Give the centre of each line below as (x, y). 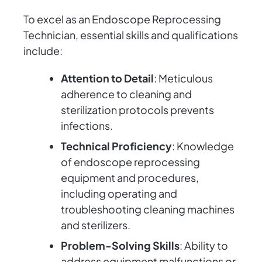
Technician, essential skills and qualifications (131, 35)
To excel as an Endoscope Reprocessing (122, 19)
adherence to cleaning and (126, 94)
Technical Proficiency (116, 146)
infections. (87, 126)
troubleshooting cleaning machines (148, 209)
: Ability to (204, 246)
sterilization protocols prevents (137, 110)
